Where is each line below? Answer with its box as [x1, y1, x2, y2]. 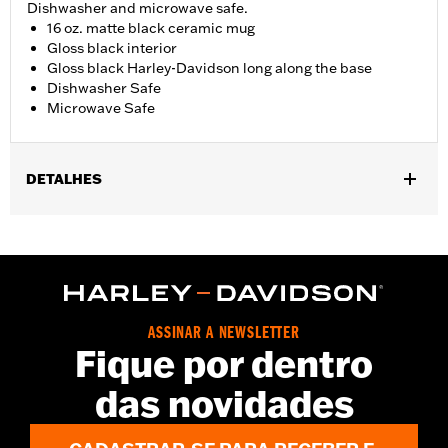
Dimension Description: [10, 219, 177, 238]
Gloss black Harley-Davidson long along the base [47, 59, 372, 78]
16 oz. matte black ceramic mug [47, 19, 255, 38]
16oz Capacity [177, 219, 268, 238]
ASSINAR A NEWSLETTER [148, 325, 300, 343]
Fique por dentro [75, 341, 373, 386]
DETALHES [26, 170, 102, 189]
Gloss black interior [47, 39, 177, 58]
